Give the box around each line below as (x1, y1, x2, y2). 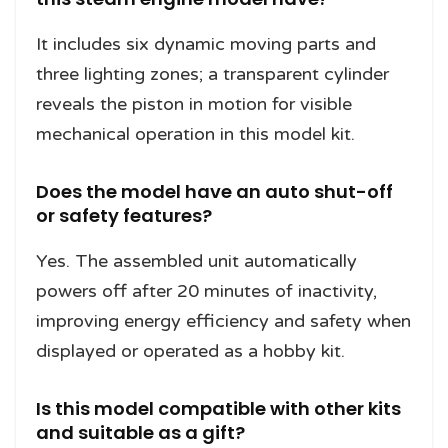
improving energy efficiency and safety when (36, 310, 411, 333)
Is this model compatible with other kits (36, 396, 401, 422)
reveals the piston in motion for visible (36, 93, 352, 116)
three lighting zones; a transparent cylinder (36, 63, 389, 86)
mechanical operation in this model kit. (36, 123, 355, 146)
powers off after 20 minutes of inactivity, (36, 280, 377, 303)
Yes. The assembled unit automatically (36, 250, 357, 273)
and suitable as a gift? (36, 420, 245, 446)
